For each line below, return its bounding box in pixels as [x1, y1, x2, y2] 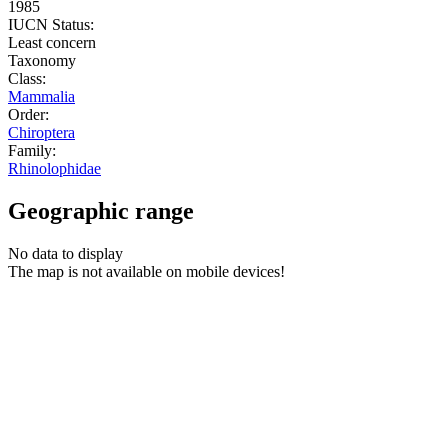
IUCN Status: [8, 15, 94, 33]
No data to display [8, 244, 123, 262]
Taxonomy [8, 51, 76, 69]
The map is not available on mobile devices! [8, 262, 285, 280]
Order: [8, 105, 49, 123]
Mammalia [8, 87, 75, 105]
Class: [8, 69, 46, 87]
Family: [8, 141, 56, 159]
